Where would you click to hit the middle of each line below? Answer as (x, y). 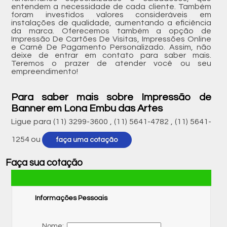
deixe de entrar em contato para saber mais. (111, 55)
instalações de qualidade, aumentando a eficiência (111, 23)
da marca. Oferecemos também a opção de (111, 31)
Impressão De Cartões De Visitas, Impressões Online (111, 39)
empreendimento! (44, 71)
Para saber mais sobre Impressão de (111, 97)
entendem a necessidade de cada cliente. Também (111, 6)
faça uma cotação (87, 140)
